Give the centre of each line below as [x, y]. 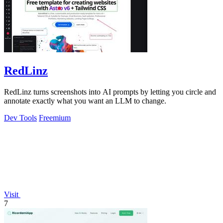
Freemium [55, 117]
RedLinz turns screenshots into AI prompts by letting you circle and [110, 92]
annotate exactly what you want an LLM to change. [85, 101]
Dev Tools [20, 117]
